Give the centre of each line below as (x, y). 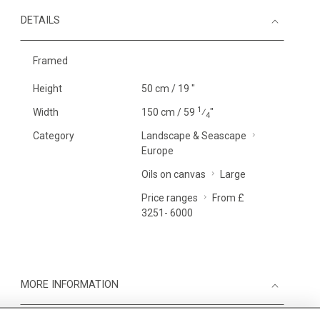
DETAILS (40, 20)
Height (47, 89)
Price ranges (169, 198)
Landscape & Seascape (194, 136)
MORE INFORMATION (70, 285)
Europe (157, 151)
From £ (228, 198)
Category (54, 136)
